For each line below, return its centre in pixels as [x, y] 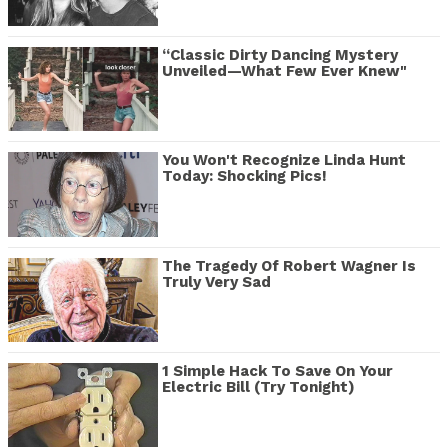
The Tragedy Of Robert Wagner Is [289, 265]
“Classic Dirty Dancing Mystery [280, 54]
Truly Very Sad [216, 281]
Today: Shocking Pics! [244, 176]
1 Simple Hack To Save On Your [277, 370]
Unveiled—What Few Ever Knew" [284, 70]
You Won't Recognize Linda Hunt [284, 160]
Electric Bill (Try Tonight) [258, 386]
